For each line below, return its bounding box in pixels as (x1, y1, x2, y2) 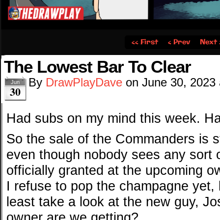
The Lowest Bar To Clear (4, 57, 191, 76)
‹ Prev (167, 37, 190, 48)
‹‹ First (131, 37, 158, 48)
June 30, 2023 (142, 76, 216, 89)
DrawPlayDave (46, 76, 122, 89)
